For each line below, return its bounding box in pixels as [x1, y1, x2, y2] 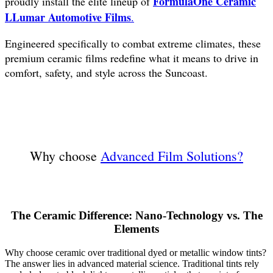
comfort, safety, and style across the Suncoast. [5, 65, 208, 80]
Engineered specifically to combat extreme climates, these [5, 36, 261, 51]
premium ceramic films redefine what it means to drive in [5, 51, 258, 66]
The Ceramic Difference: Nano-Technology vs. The [10, 209, 263, 222]
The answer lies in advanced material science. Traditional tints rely [5, 258, 259, 269]
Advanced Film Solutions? [101, 147, 243, 165]
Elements [114, 222, 159, 236]
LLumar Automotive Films [5, 9, 131, 26]
